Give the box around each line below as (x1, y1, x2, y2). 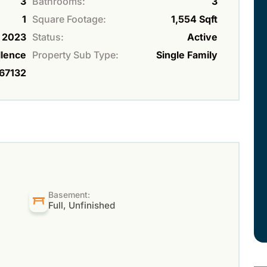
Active (187, 30, 218, 43)
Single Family (156, 48, 218, 61)
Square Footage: (32, 13, 106, 25)
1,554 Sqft (171, 13, 218, 25)
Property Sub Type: (32, 48, 119, 61)
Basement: (48, 189, 91, 200)
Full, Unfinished (48, 199, 116, 211)
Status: (32, 30, 64, 43)
